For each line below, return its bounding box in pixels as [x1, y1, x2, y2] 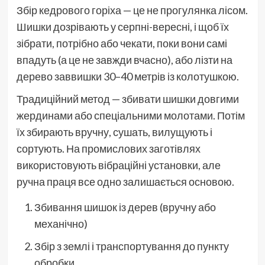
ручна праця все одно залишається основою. [16, 174, 234, 188]
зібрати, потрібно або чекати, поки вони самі [16, 36, 227, 50]
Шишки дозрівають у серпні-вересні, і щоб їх [16, 20, 229, 33]
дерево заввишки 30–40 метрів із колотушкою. [16, 69, 239, 83]
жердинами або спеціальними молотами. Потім [16, 108, 245, 122]
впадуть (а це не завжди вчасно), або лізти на [16, 53, 232, 66]
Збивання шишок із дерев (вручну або [34, 200, 216, 214]
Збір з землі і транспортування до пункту [34, 239, 229, 253]
